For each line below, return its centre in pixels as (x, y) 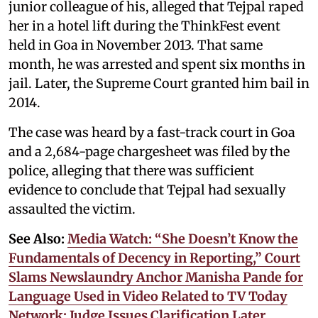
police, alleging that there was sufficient (131, 170)
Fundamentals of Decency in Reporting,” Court (154, 258)
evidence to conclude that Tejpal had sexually (147, 190)
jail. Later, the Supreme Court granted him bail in (159, 83)
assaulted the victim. (72, 209)
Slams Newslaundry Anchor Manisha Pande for (156, 277)
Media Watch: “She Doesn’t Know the (183, 238)
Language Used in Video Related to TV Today (148, 296)
